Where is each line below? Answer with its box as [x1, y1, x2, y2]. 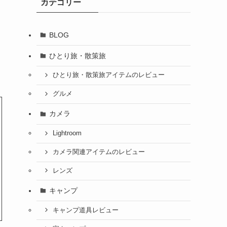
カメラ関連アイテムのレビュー [52, 148, 145, 156]
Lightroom [52, 130, 82, 137]
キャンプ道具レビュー [52, 206, 119, 214]
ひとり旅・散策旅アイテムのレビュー [52, 71, 165, 79]
